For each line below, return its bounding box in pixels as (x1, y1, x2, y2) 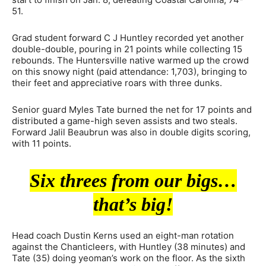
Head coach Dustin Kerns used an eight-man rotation (12, 229, 234, 241)
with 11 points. (12, 137, 71, 149)
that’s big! (93, 193, 173, 215)
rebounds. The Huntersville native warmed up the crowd (12, 54, 249, 66)
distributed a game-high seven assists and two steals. (12, 115, 237, 126)
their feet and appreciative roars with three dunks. (12, 77, 222, 88)
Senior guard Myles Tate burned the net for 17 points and (12, 103, 252, 115)
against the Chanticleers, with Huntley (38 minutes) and (12, 240, 245, 252)
